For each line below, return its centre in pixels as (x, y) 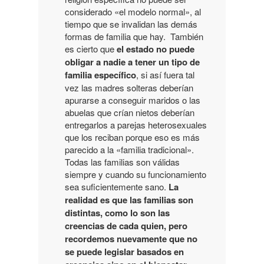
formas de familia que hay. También (134, 36)
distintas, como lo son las (117, 212)
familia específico (100, 75)
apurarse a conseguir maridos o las (133, 100)
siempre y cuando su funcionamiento (136, 174)
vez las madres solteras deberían (129, 87)
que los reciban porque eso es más (132, 137)
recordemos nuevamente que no (131, 238)
